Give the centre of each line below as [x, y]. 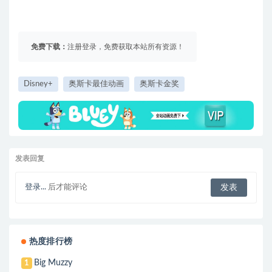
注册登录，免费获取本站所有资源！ [126, 47]
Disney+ [38, 84]
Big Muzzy [53, 263]
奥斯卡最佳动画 [96, 84]
